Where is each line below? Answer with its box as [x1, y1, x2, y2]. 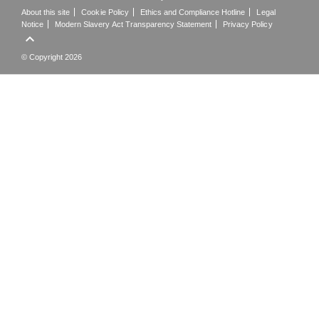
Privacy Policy [223, 20, 273, 29]
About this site [21, 8, 70, 17]
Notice [21, 20, 44, 29]
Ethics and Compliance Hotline [140, 8, 246, 17]
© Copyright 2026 [21, 53, 83, 62]
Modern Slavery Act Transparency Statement [55, 20, 212, 29]
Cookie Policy [81, 8, 129, 17]
